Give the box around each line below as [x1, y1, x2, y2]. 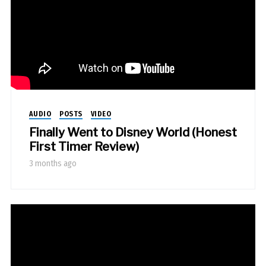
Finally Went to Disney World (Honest [28, 125, 237, 140]
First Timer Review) [28, 139, 139, 154]
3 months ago [28, 158, 77, 169]
